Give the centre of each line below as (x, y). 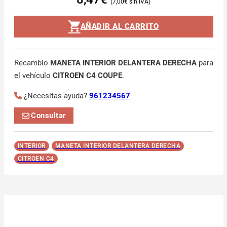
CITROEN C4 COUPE (87, 76)
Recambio (32, 63)
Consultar (48, 115)
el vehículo (33, 76)
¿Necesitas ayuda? (56, 96)
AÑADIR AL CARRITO (119, 26)
